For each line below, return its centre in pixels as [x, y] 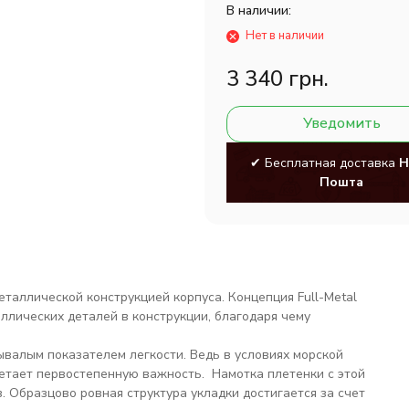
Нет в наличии [285, 36]
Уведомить [341, 123]
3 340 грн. [278, 79]
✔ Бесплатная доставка [325, 163]
